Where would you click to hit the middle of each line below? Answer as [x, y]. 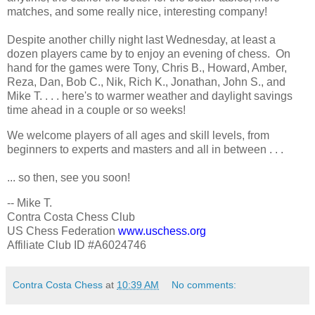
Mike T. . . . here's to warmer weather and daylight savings [150, 96]
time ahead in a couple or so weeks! [96, 110]
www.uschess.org [162, 231]
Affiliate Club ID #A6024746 [77, 245]
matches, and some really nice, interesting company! [137, 11]
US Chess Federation [63, 231]
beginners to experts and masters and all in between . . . [145, 149]
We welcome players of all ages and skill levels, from [138, 135]
